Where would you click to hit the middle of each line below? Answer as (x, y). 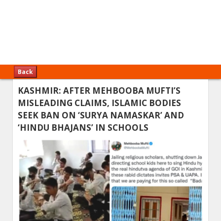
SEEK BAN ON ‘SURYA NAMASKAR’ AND (101, 115)
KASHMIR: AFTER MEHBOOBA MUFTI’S (99, 91)
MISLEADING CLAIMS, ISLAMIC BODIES (100, 103)
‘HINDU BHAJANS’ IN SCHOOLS (83, 128)
